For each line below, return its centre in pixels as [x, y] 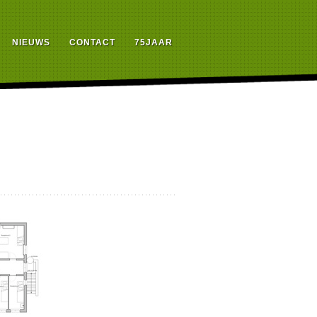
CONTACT [92, 42]
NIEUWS [31, 42]
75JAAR [154, 42]
